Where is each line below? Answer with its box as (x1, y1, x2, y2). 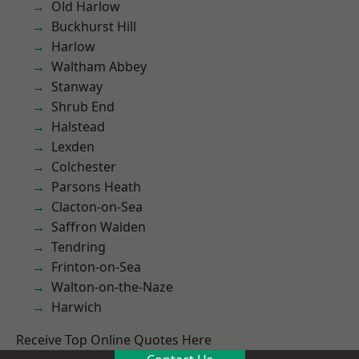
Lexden (51, 138, 95, 155)
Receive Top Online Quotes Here (16, 331, 212, 349)
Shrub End (51, 98, 115, 115)
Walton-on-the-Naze (51, 278, 173, 296)
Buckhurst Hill (51, 18, 136, 35)
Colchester (51, 158, 116, 175)
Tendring (51, 238, 106, 256)
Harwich (51, 298, 102, 316)
